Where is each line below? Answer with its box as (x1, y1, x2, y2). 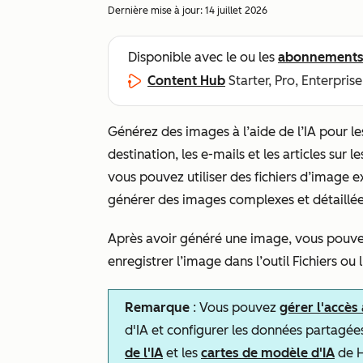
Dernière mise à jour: (108, 5, 205, 16)
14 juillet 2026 (205, 5, 267, 16)
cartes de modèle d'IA (201, 345, 335, 361)
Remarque (125, 300, 190, 315)
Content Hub (147, 73, 225, 88)
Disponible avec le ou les (128, 49, 278, 65)
